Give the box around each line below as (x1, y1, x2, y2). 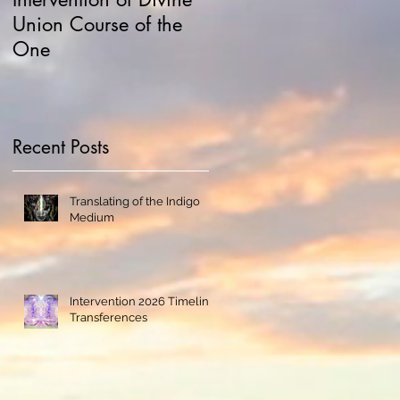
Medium (70, 211, 114, 225)
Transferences (70, 311, 147, 325)
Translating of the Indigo (70, 195, 200, 209)
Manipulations (209, 36, 331, 62)
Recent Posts (12, 135, 109, 160)
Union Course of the (12, 11, 182, 37)
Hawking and (209, 11, 327, 37)
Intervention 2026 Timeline (70, 295, 216, 309)
